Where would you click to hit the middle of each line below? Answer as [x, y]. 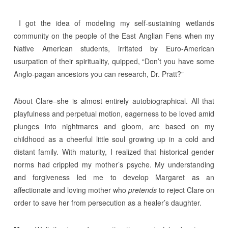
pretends [143, 190]
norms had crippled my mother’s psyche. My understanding [114, 164]
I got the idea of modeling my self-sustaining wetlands [114, 23]
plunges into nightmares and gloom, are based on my [114, 126]
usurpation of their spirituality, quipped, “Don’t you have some [114, 61]
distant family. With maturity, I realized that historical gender [114, 151]
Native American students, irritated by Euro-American [114, 48]
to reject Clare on [186, 190]
